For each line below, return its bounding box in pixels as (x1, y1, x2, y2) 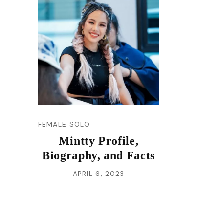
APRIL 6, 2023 (72, 169, 125, 178)
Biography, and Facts (42, 149, 155, 162)
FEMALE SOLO (38, 119, 90, 129)
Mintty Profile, (58, 134, 139, 147)
